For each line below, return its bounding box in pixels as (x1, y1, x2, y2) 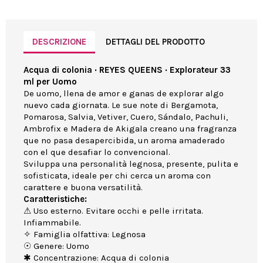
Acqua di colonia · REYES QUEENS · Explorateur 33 (23, 65, 231, 76)
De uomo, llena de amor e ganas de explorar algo (23, 88, 224, 99)
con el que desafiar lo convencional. (23, 147, 170, 158)
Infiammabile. (23, 217, 81, 228)
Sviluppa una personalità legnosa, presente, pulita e (23, 159, 238, 170)
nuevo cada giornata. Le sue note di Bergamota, (23, 100, 218, 111)
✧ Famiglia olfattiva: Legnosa (23, 229, 146, 240)
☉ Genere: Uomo (23, 241, 89, 252)
